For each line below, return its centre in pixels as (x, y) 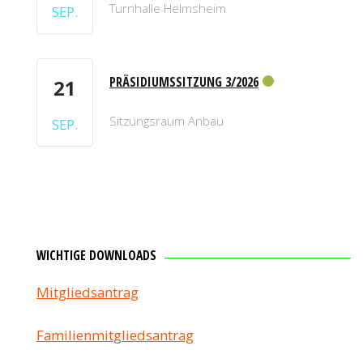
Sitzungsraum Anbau (167, 120)
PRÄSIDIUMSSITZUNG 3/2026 (184, 81)
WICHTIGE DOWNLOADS (96, 255)
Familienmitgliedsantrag (115, 335)
